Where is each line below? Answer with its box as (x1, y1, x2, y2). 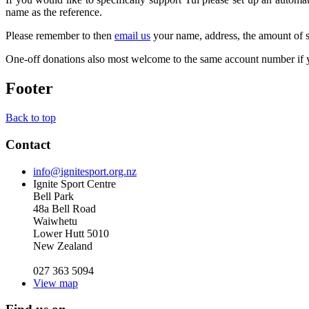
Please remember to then (6, 30, 114, 42)
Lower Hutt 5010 (33, 227, 109, 239)
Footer (6, 79, 53, 98)
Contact (6, 137, 50, 152)
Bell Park (33, 190, 74, 202)
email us (114, 30, 150, 42)
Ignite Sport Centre (33, 177, 116, 190)
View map (33, 277, 78, 289)
